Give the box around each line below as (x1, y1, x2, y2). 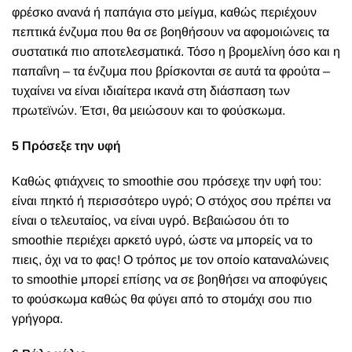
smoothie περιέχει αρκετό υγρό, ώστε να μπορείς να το (12, 233, 313, 247)
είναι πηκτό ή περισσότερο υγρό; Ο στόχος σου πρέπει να (12, 194, 331, 207)
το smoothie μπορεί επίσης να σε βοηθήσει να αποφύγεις (12, 273, 328, 286)
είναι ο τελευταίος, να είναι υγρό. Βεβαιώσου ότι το (12, 214, 289, 227)
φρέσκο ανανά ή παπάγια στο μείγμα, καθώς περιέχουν (12, 5, 317, 19)
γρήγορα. (12, 312, 63, 325)
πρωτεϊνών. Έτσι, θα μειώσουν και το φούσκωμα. (12, 104, 285, 117)
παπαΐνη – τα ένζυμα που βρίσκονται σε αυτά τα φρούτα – (12, 64, 330, 78)
